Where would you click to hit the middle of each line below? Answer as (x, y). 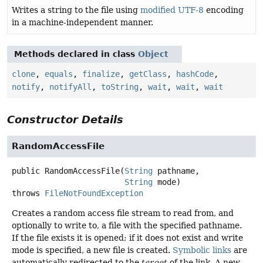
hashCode (195, 74)
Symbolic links (202, 250)
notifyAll (70, 87)
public (26, 171)
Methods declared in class (76, 54)
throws (28, 193)
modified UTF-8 (172, 10)
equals (59, 74)
